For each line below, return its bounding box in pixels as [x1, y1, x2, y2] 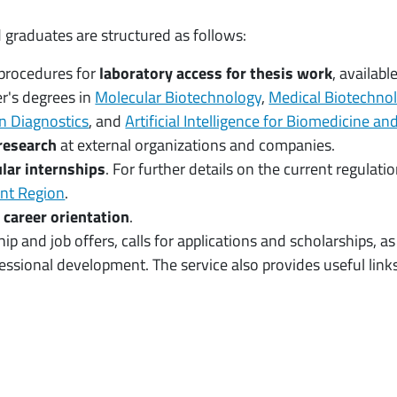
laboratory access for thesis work [99, 60, 333, 85]
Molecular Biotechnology [95, 84, 262, 109]
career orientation [4, 204, 130, 229]
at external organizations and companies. [57, 132, 336, 157]
